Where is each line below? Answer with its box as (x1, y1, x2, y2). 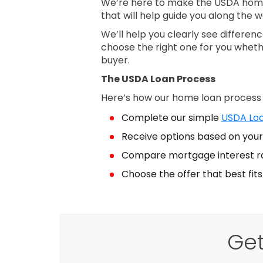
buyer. (101, 53, 130, 67)
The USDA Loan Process (101, 72, 215, 86)
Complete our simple (122, 111, 221, 124)
